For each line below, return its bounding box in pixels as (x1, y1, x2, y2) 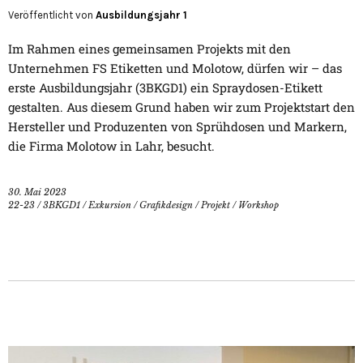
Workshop (238, 199, 279, 211)
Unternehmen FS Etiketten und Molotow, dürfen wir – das (8, 59, 342, 76)
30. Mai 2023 (8, 186, 66, 198)
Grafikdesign (139, 199, 193, 211)
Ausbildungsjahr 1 (96, 8, 187, 21)
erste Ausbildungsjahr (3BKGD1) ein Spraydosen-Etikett (8, 79, 322, 96)
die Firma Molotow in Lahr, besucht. (8, 137, 215, 154)
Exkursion (88, 199, 131, 211)
